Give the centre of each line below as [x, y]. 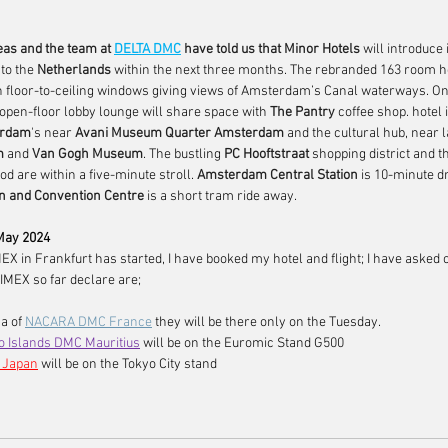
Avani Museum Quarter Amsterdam [179, 133]
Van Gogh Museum [87, 154]
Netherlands [74, 70]
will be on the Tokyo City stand [132, 364]
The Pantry [302, 112]
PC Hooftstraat [266, 154]
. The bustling [183, 154]
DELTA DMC [147, 49]
